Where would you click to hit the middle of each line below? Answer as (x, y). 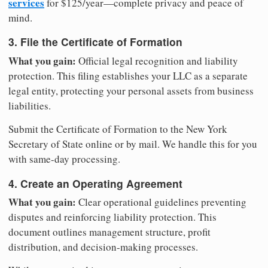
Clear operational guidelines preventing (161, 202)
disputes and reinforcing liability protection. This (112, 217)
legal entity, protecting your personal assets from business (131, 91)
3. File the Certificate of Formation (95, 42)
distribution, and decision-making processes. (103, 247)
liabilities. (30, 106)
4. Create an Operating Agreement (95, 183)
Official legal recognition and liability (157, 61)
